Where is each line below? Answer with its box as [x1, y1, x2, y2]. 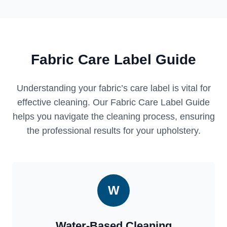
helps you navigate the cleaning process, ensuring [12, 111, 215, 122]
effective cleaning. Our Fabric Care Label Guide [17, 97, 210, 108]
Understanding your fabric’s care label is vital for [16, 83, 211, 94]
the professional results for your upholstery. [26, 126, 201, 136]
